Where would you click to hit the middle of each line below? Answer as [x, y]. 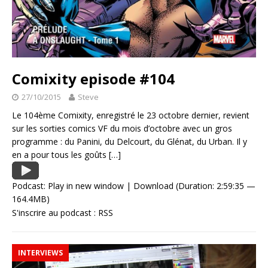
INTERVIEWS [40, 253]
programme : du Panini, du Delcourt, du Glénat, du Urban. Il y [130, 142]
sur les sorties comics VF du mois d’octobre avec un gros [122, 129]
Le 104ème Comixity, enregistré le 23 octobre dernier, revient [131, 115]
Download [153, 186]
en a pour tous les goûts [60, 155]
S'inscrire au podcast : [55, 213]
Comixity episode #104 [93, 79]
